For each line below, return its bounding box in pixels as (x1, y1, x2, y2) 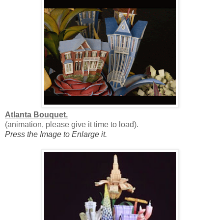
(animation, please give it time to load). (5, 120, 138, 129)
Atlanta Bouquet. (5, 110, 68, 119)
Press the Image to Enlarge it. (5, 130, 107, 139)
